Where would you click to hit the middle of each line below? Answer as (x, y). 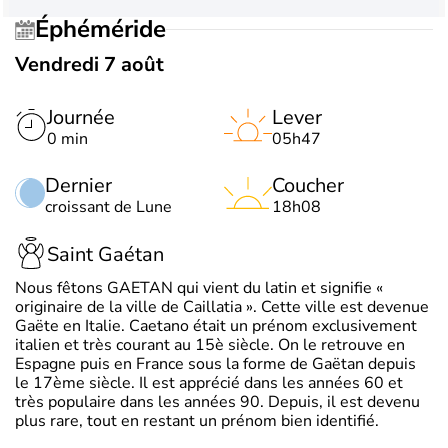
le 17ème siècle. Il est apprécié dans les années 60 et (209, 382)
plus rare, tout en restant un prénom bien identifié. (197, 420)
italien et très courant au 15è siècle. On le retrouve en (210, 344)
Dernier (78, 185)
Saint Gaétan (105, 255)
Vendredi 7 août (89, 64)
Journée (81, 117)
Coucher (308, 185)
